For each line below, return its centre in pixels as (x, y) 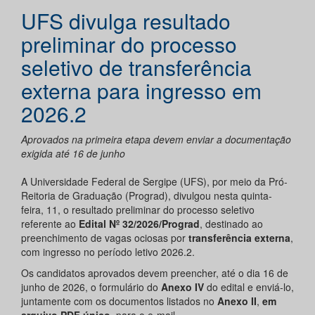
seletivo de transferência (136, 67)
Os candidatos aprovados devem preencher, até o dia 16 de (155, 273)
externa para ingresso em (141, 91)
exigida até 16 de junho (73, 154)
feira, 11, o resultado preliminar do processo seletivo (138, 210)
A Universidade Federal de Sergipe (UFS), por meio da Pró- (154, 182)
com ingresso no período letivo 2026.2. (108, 252)
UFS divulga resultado (126, 21)
